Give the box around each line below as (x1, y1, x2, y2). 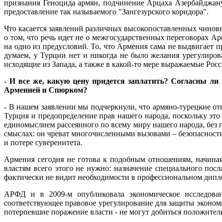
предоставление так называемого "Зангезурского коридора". (4, 7, 209, 16)
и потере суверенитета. (4, 138, 82, 147)
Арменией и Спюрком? (4, 86, 87, 95)
